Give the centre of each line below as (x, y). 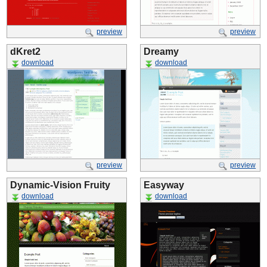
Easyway (164, 185)
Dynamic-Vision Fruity (60, 185)
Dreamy (161, 52)
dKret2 (25, 52)
